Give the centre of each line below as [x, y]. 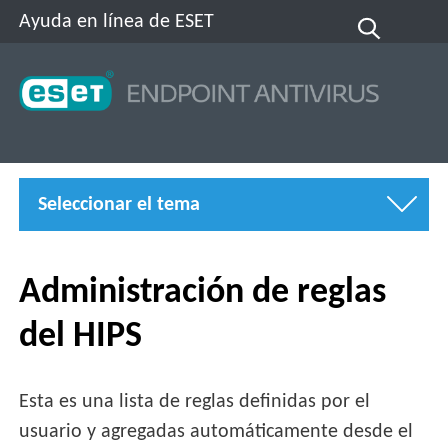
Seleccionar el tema [119, 204]
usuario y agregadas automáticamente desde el [216, 432]
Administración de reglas [203, 292]
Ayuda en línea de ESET [117, 21]
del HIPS [81, 336]
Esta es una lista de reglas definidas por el [195, 402]
